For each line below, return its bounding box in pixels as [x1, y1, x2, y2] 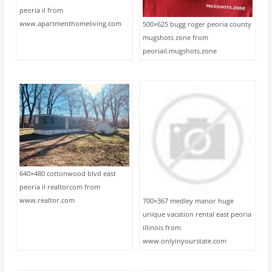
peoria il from [19, 5, 64, 15]
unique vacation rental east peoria [143, 209, 251, 219]
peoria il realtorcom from [19, 182, 101, 191]
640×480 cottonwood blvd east [19, 168, 117, 178]
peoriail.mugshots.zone [143, 46, 217, 56]
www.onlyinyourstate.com [143, 236, 226, 246]
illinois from [143, 223, 181, 233]
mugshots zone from [143, 33, 208, 42]
